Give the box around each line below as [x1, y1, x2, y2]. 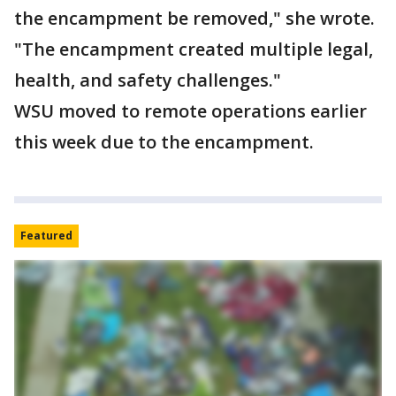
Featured [20, 228, 72, 243]
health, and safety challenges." [14, 68, 281, 92]
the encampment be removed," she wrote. [14, 6, 375, 30]
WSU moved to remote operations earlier [14, 99, 367, 123]
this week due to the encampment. [14, 130, 314, 154]
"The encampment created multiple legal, [14, 37, 373, 61]
